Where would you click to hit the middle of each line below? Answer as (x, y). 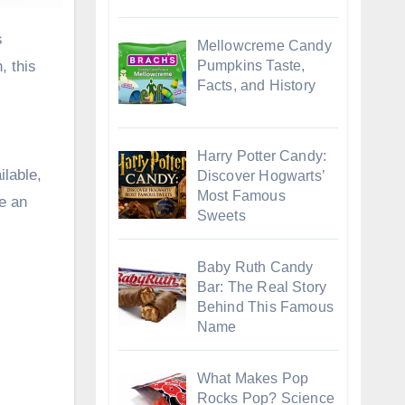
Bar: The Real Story (262, 287)
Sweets (221, 216)
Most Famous (241, 196)
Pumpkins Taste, (251, 65)
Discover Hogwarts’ (261, 176)
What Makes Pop (253, 378)
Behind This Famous (265, 307)
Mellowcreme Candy (264, 45)
